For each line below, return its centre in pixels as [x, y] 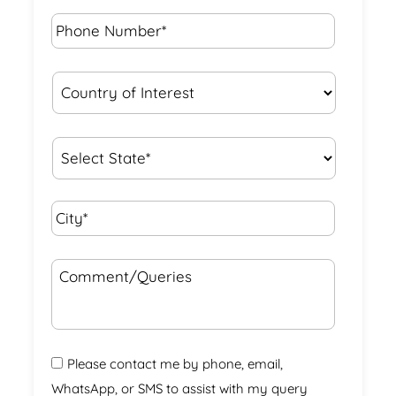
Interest [82, 113]
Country [83, 72]
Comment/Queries [124, 260]
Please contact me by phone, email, [175, 363]
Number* [86, 36]
